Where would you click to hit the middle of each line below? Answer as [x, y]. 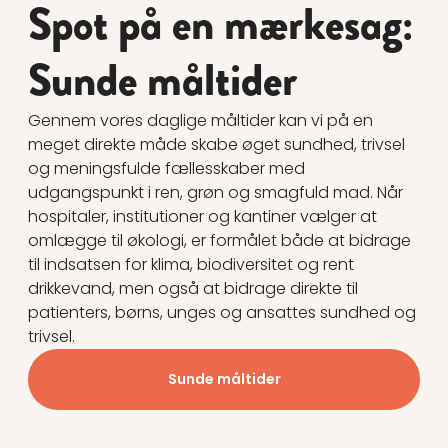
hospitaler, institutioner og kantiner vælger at [202, 217]
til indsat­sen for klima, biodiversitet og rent [191, 265]
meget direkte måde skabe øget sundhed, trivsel [216, 145]
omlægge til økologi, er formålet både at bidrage [219, 241]
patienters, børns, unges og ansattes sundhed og [222, 313]
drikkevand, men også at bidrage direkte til [193, 289]
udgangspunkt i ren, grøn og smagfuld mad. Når [215, 193]
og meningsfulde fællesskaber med [166, 169]
